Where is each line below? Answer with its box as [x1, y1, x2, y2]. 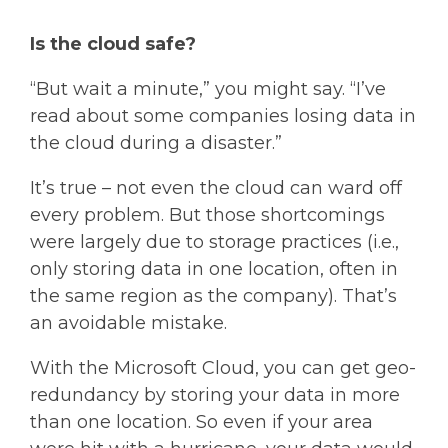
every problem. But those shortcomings [30, 204, 385, 226]
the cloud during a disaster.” [30, 132, 282, 154]
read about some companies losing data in [30, 105, 416, 127]
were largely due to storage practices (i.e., [30, 231, 399, 253]
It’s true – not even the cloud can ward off [30, 177, 402, 199]
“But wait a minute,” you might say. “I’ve [30, 78, 386, 100]
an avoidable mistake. [30, 312, 227, 334]
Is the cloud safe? [30, 33, 196, 55]
